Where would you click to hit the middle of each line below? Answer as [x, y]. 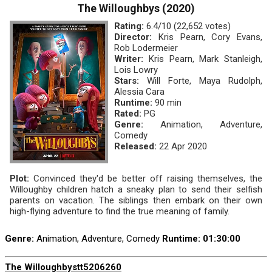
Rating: [129, 26]
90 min [167, 102]
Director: [133, 37]
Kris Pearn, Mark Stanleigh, [203, 59]
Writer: [129, 59]
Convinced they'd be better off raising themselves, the [146, 178]
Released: [135, 146]
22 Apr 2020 [182, 146]
